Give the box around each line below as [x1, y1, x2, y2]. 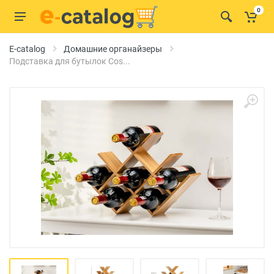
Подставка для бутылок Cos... [9, 56, 130, 66]
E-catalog [9, 44, 45, 54]
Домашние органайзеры [64, 44, 162, 54]
